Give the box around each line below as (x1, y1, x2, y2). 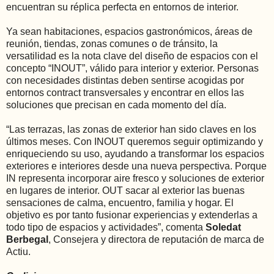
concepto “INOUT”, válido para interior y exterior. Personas (6, 63, 259, 74)
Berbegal (6, 234, 48, 245)
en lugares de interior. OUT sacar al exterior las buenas (6, 185, 245, 196)
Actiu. (6, 246, 31, 257)
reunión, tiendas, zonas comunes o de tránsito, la (6, 39, 218, 50)
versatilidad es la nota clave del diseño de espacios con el (6, 51, 258, 62)
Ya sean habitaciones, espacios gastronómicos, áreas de (6, 26, 253, 37)
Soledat (206, 222, 241, 233)
